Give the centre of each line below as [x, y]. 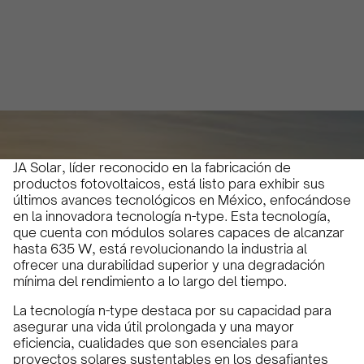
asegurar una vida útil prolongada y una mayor [154, 327]
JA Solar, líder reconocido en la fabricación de [152, 167]
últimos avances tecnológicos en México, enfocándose [182, 200]
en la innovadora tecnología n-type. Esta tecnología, [172, 216]
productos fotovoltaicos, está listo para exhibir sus [169, 184]
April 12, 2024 [147, 117]
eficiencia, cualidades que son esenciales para [156, 343]
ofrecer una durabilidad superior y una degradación [169, 265]
